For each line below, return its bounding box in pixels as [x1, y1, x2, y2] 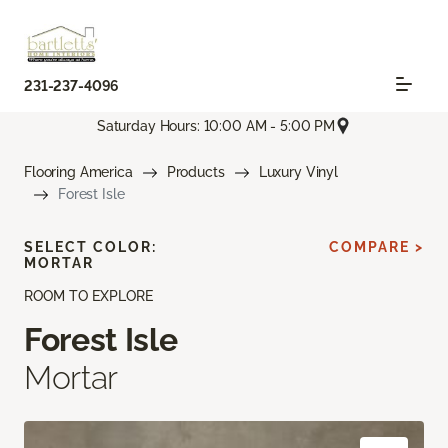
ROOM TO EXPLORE [24, 288, 153, 305]
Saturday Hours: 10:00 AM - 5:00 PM [96, 117, 336, 134]
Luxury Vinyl [258, 164, 338, 181]
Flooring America [24, 164, 133, 181]
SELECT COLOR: [24, 239, 157, 256]
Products [166, 164, 225, 181]
